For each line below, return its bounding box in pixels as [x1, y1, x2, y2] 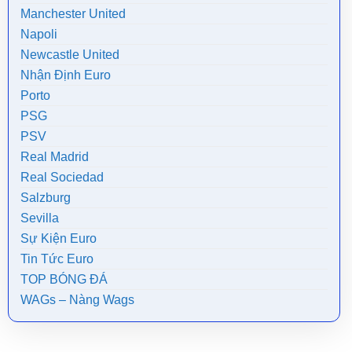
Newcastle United [20, 47, 119, 61]
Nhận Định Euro [20, 68, 111, 82]
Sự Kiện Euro [20, 231, 97, 245]
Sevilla [20, 211, 59, 225]
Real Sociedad [20, 170, 104, 184]
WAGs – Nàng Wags [20, 292, 134, 306]
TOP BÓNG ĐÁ [20, 272, 108, 286]
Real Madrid [20, 149, 89, 163]
